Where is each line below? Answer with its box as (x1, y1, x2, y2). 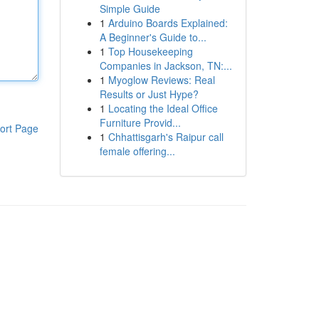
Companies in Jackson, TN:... (99, 58, 232, 73)
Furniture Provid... (99, 115, 181, 130)
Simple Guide (99, 1, 160, 16)
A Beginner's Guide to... (99, 30, 206, 44)
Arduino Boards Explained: (108, 16, 228, 30)
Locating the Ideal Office (108, 101, 218, 115)
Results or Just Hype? (99, 87, 199, 101)
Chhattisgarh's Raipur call (108, 130, 224, 144)
